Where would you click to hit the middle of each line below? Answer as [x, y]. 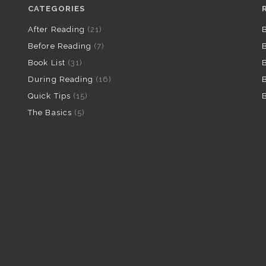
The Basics [50, 113]
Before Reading [60, 46]
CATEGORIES [56, 9]
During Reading [61, 79]
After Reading [56, 29]
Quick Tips [49, 96]
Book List [47, 63]
